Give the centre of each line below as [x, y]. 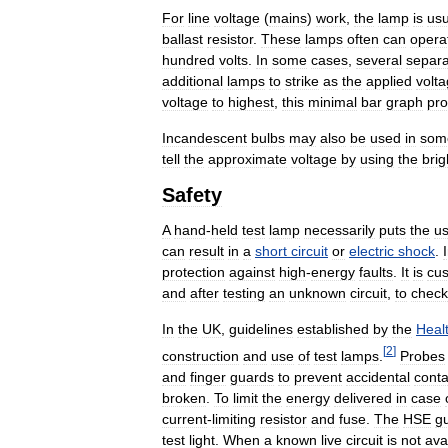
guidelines [261, 329]
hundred [188, 60]
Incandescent [204, 138]
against [252, 272]
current [184, 418]
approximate [247, 159]
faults [376, 272]
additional [192, 81]
